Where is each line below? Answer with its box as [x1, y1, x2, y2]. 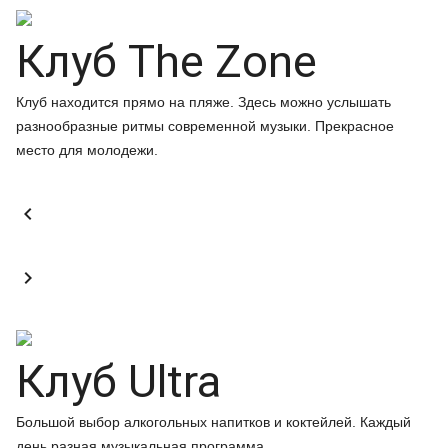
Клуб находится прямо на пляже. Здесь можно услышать [16, 94, 391, 110]
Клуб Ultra [16, 355, 221, 408]
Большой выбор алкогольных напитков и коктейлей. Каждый [16, 414, 411, 430]
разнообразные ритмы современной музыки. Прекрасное [16, 118, 394, 134]
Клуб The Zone [16, 35, 317, 88]
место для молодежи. [16, 142, 158, 158]
